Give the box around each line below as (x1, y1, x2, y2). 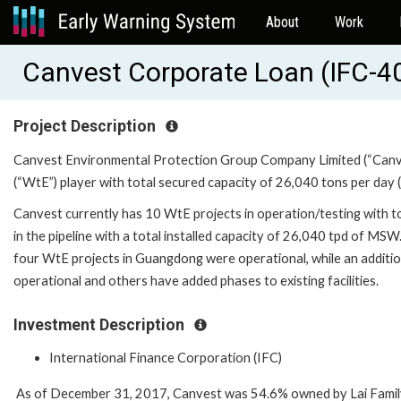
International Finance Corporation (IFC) (49, 350, 282, 366)
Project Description (13, 117, 159, 135)
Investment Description (13, 315, 188, 334)
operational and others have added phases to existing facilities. (13, 272, 379, 288)
